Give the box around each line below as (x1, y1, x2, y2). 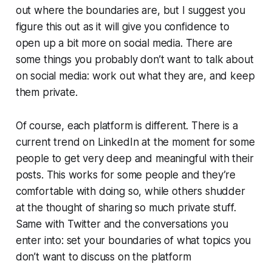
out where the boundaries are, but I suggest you (15, 4, 245, 16)
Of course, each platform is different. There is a (15, 119, 238, 132)
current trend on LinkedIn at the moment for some (15, 135, 255, 148)
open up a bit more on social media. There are (15, 36, 233, 49)
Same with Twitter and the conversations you (15, 217, 228, 230)
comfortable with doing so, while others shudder (15, 185, 245, 197)
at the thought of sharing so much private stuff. (15, 201, 236, 214)
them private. (15, 86, 78, 98)
